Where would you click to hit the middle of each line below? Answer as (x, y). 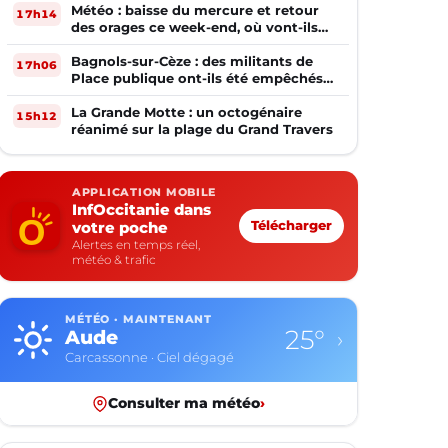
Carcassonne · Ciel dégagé (149, 357)
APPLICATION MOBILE (144, 192)
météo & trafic (114, 259)
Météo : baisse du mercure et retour (195, 10)
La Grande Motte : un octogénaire (186, 112)
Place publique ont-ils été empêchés (197, 78)
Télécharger (291, 225)
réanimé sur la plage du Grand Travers (202, 129)
